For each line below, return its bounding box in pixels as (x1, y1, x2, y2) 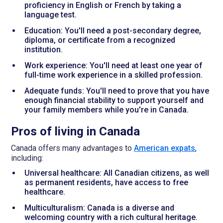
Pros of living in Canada (11, 124, 140, 138)
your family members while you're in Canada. (24, 105, 189, 114)
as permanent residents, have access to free (24, 177, 188, 187)
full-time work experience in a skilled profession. (24, 70, 203, 80)
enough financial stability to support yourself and (24, 95, 204, 105)
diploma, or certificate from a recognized (24, 35, 175, 45)
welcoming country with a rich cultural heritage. (24, 212, 198, 222)
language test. (24, 10, 77, 20)
